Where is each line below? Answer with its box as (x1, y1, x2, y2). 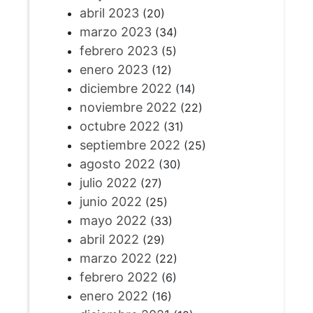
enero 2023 (79, 62, 148, 77)
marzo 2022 (79, 251, 152, 265)
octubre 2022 (79, 119, 160, 133)
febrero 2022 (79, 270, 158, 284)
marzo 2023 (79, 24, 152, 39)
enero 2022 (79, 289, 148, 303)
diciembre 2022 (79, 81, 172, 96)
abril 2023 (79, 6, 139, 20)
